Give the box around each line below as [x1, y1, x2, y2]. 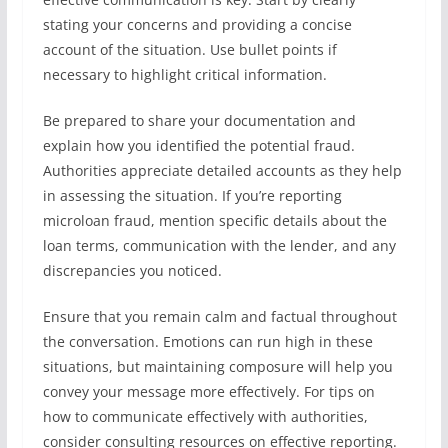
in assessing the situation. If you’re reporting [42, 186, 342, 205]
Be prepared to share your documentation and [42, 111, 356, 130]
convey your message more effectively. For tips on [42, 382, 375, 401]
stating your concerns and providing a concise [42, 15, 352, 34]
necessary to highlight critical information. [42, 65, 327, 84]
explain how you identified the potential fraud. [42, 136, 355, 155]
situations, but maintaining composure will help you [42, 357, 393, 376]
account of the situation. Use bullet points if [42, 40, 337, 59]
